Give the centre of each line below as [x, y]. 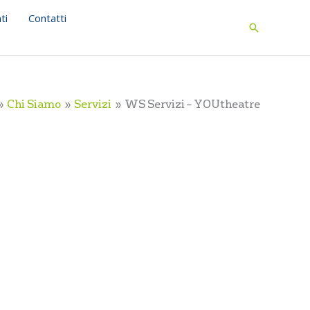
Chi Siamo [34, 104]
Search [267, 29]
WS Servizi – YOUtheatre [192, 104]
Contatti [47, 18]
